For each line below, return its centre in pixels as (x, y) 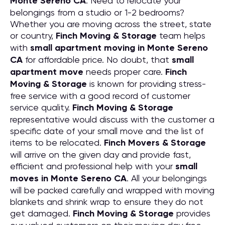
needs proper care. (124, 72)
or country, (33, 35)
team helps (181, 35)
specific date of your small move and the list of (107, 131)
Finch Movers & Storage (155, 143)
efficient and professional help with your (93, 166)
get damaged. (41, 213)
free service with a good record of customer (100, 96)
